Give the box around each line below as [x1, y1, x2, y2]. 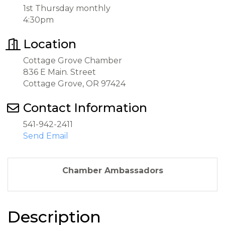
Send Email [23, 131, 68, 141]
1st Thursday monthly [23, 4, 113, 13]
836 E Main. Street [23, 67, 96, 77]
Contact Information [23, 100, 147, 115]
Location [23, 37, 76, 51]
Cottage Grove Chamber [23, 56, 122, 65]
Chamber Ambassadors [62, 166, 163, 175]
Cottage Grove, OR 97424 [23, 79, 126, 88]
